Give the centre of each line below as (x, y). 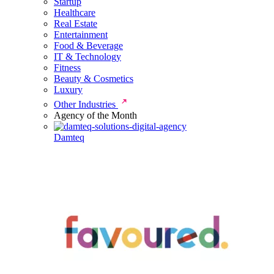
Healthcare (75, 13)
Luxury (68, 90)
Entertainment (81, 35)
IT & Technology (87, 57)
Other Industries (86, 104)
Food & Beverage (88, 46)
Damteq (69, 137)
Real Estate (76, 24)
